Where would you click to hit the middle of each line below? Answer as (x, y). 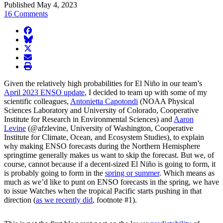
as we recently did (64, 200)
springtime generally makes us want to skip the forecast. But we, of (109, 155)
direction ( (20, 200)
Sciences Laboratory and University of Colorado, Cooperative (101, 110)
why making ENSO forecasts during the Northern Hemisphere (102, 146)
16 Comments (26, 13)
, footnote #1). (115, 200)
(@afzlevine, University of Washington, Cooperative (110, 128)
